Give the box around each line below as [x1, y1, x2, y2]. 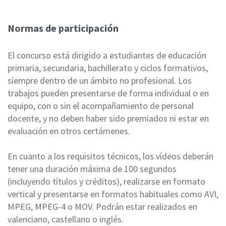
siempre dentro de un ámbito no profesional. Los [8, 74, 192, 86]
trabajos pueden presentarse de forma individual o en [8, 87, 209, 99]
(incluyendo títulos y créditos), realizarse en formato [8, 175, 205, 187]
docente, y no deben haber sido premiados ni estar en [8, 112, 209, 124]
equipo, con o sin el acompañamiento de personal [8, 99, 194, 111]
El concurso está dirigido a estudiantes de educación [8, 49, 206, 61]
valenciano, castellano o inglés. [8, 213, 124, 225]
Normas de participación [8, 21, 119, 34]
